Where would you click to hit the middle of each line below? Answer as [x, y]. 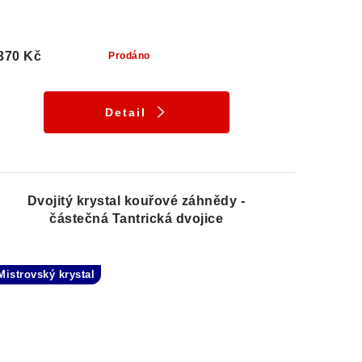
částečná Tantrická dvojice [137, 219]
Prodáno [129, 56]
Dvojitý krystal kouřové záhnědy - [136, 201]
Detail [126, 113]
